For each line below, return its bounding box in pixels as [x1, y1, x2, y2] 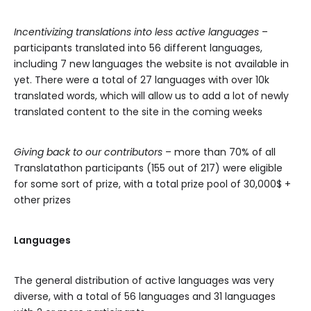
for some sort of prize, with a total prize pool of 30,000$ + [14, 177, 291, 191]
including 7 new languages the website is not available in [14, 57, 289, 71]
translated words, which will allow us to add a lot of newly [14, 89, 289, 103]
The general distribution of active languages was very [14, 274, 274, 287]
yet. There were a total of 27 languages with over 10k [14, 73, 269, 87]
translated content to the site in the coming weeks [14, 105, 262, 119]
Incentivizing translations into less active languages [14, 25, 259, 39]
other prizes [14, 193, 71, 207]
